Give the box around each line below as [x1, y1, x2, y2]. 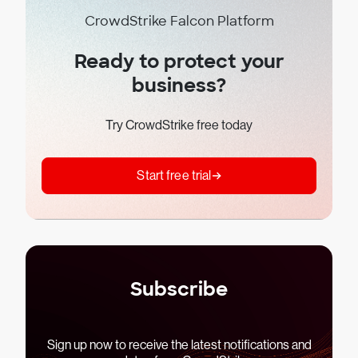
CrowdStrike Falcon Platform [84, 13, 274, 30]
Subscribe [130, 276, 228, 302]
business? [132, 73, 226, 98]
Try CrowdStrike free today [105, 117, 253, 133]
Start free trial [137, 168, 212, 184]
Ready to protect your [74, 49, 284, 74]
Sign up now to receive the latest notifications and [46, 336, 312, 352]
